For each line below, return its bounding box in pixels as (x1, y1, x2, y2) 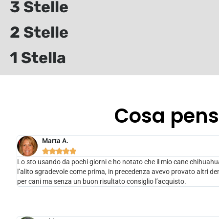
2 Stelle (10, 22, 68, 42)
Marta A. (42, 136, 68, 145)
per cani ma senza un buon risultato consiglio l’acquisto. (17, 177, 186, 185)
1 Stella (10, 48, 66, 67)
